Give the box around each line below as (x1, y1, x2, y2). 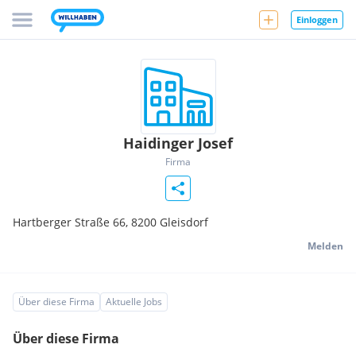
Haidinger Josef (123, 133, 233, 153)
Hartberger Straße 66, (13, 215, 131, 230)
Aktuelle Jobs (106, 295, 162, 308)
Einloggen (296, 13, 338, 25)
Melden (308, 239, 343, 253)
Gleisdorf (160, 215, 208, 230)
